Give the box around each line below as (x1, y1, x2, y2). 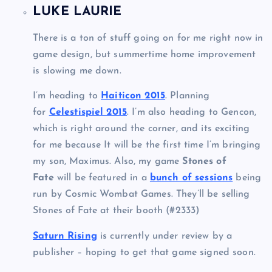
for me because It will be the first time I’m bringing (33, 140, 261, 151)
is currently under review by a (97, 231, 233, 241)
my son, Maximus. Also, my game (33, 157, 183, 167)
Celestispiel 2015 (49, 107, 127, 118)
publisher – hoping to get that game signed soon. (33, 247, 256, 257)
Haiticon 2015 (101, 91, 166, 101)
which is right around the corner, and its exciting (33, 124, 250, 134)
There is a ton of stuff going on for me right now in (33, 33, 263, 44)
